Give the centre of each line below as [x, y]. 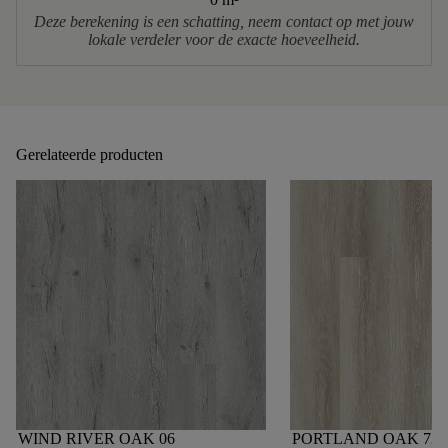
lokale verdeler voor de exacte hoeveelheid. [224, 39]
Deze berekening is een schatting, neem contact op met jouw [224, 21]
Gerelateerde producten [89, 154]
